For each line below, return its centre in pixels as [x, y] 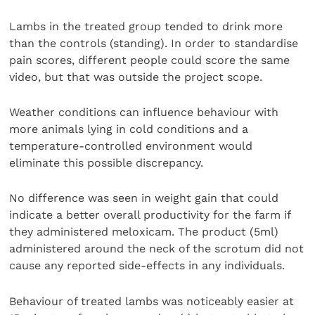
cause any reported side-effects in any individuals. [147, 266]
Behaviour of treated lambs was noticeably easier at [152, 301]
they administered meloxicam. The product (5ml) [144, 232]
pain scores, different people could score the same [150, 60]
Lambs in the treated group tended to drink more [146, 26]
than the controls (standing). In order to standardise [154, 43]
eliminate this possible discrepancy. [107, 163]
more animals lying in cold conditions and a [129, 129]
